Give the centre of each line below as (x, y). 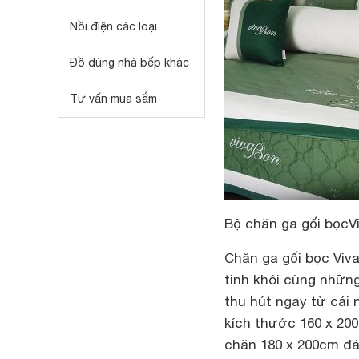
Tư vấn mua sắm (113, 99)
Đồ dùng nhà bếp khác (129, 63)
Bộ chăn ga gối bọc (286, 224)
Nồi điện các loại (113, 26)
